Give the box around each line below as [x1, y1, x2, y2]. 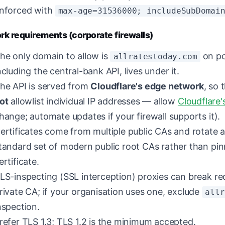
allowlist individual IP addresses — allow [8, 96, 178, 106]
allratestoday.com [113, 52, 197, 61]
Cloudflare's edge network [90, 81, 204, 91]
